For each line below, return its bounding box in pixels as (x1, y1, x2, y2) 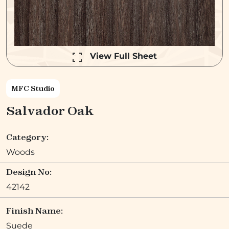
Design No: (6, 166, 52, 177)
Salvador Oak (6, 103, 94, 118)
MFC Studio (11, 83, 55, 93)
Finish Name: (6, 205, 63, 216)
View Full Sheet (89, 51, 157, 61)
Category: (6, 131, 49, 142)
